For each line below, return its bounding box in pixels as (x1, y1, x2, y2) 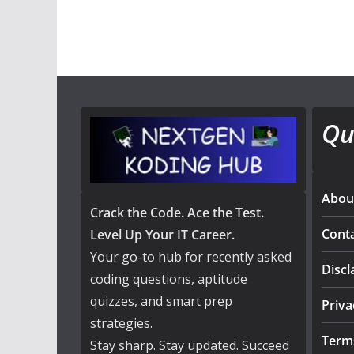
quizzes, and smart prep (90, 292, 232, 310)
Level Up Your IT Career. (90, 225, 235, 243)
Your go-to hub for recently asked (90, 247, 292, 265)
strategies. (90, 314, 153, 332)
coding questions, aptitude (90, 269, 247, 288)
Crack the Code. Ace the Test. (90, 203, 264, 221)
